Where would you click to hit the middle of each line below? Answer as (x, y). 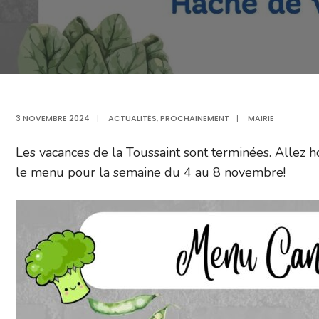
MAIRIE (261, 118)
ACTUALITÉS (132, 118)
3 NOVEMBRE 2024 (53, 118)
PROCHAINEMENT (195, 118)
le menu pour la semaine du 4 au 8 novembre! (151, 172)
